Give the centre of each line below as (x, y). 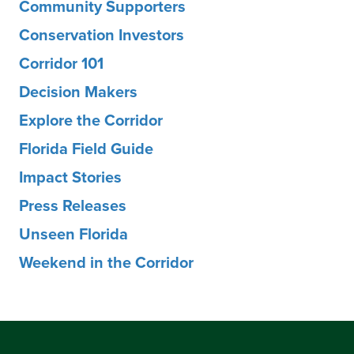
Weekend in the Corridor (106, 262)
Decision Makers (78, 91)
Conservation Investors (102, 34)
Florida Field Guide (86, 148)
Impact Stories (70, 176)
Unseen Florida (73, 233)
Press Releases (73, 205)
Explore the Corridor (91, 119)
